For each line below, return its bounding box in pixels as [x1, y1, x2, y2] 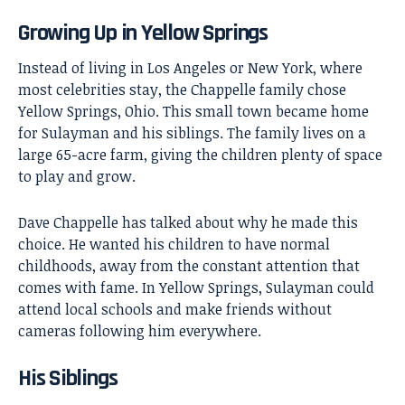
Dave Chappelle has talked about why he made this [18, 212, 358, 233]
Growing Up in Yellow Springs [18, 18, 268, 49]
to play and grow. [18, 166, 136, 187]
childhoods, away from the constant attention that [18, 256, 360, 277]
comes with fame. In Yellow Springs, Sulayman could [18, 278, 374, 298]
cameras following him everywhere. [18, 321, 261, 342]
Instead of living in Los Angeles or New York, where [18, 58, 363, 79]
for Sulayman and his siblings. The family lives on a [18, 123, 366, 144]
